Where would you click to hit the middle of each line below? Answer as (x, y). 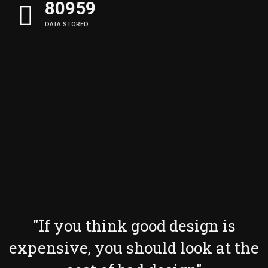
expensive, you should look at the (134, 248)
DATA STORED (67, 24)
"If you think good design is (134, 226)
